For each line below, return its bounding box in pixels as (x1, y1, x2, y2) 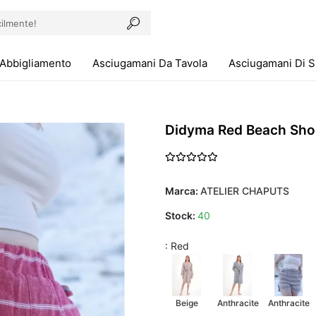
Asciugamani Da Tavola (92, 56, 208, 70)
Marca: (165, 185, 200, 197)
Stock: (165, 209, 197, 221)
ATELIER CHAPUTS (200, 185, 289, 197)
